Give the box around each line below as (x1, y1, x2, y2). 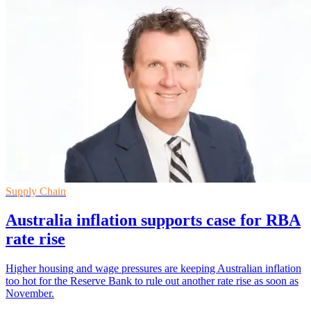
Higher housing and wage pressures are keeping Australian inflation (6, 262, 301, 275)
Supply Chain (6, 185, 66, 197)
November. (6, 287, 54, 300)
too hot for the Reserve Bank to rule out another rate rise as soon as (6, 275, 299, 287)
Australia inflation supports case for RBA (6, 211, 301, 230)
